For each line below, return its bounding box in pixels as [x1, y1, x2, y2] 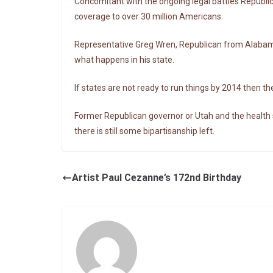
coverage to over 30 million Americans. [74, 11, 223, 21]
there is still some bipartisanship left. [74, 126, 214, 136]
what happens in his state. [74, 54, 174, 65]
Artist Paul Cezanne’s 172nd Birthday [72, 171, 241, 183]
